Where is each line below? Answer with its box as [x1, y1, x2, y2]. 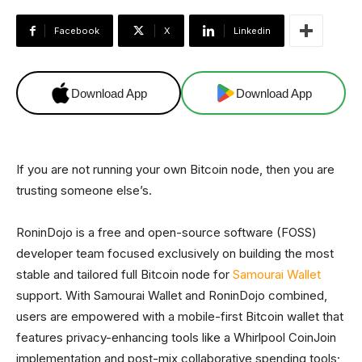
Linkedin [234, 25, 271, 36]
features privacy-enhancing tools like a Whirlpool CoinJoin [16, 330, 336, 345]
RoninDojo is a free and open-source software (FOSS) [16, 225, 317, 240]
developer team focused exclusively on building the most [16, 246, 334, 261]
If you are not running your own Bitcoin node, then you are [16, 162, 335, 177]
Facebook [54, 25, 99, 36]
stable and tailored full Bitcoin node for [16, 267, 233, 282]
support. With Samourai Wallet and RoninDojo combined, [16, 288, 327, 303]
